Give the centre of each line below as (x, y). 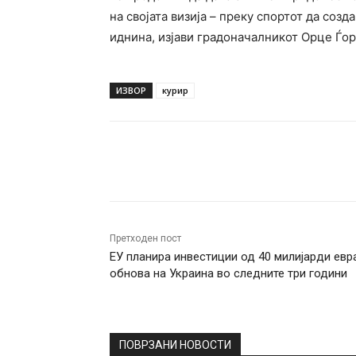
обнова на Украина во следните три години (228, 274)
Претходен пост (145, 239)
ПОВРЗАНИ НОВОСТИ (175, 345)
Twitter (266, 161)
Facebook (168, 161)
